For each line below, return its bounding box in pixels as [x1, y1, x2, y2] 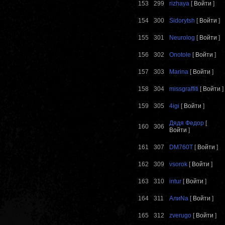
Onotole [169, 51, 191, 59]
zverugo [169, 212, 191, 219]
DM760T [169, 144, 193, 151]
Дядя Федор [169, 120, 204, 127]
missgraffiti [169, 85, 198, 93]
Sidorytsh [169, 17, 195, 25]
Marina [169, 68, 188, 76]
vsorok [169, 161, 187, 168]
